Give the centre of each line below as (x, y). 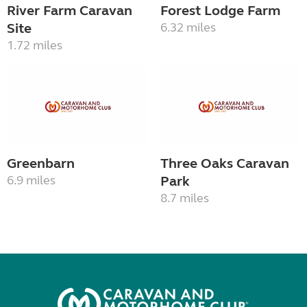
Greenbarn (41, 163)
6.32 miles (188, 28)
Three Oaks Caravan (225, 163)
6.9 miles (31, 180)
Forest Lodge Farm (220, 11)
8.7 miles (185, 198)
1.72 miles (35, 46)
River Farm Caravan (70, 11)
